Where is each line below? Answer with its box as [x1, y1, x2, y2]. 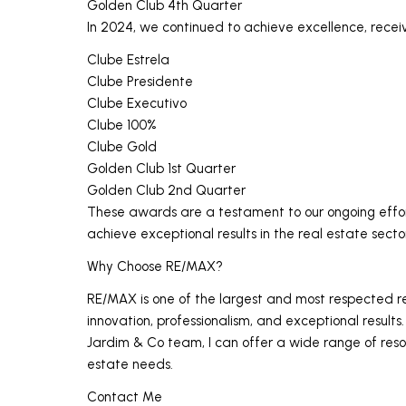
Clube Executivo [87, 94, 187, 111]
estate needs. [87, 355, 173, 372]
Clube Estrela [87, 51, 169, 68]
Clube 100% [87, 116, 157, 133]
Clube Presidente [87, 72, 193, 90]
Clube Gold [87, 138, 157, 155]
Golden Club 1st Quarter [87, 159, 236, 177]
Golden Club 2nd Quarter [87, 181, 246, 198]
